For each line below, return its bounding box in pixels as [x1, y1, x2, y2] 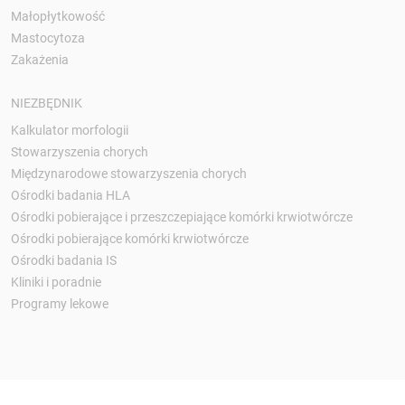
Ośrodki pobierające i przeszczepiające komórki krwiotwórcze [11, 209, 353, 224]
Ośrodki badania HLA [11, 187, 130, 202]
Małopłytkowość [11, 8, 105, 24]
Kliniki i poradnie [11, 274, 101, 289]
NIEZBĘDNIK [11, 95, 82, 110]
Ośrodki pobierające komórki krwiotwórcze [11, 231, 249, 246]
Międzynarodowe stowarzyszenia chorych [11, 165, 247, 181]
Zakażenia [11, 52, 69, 67]
